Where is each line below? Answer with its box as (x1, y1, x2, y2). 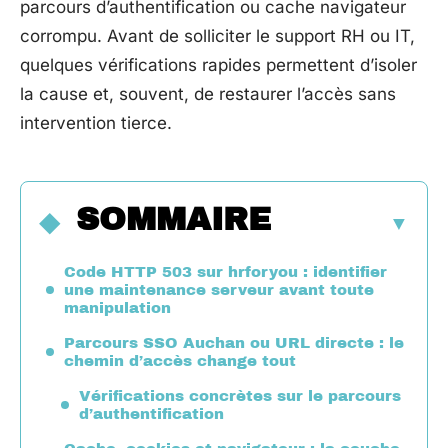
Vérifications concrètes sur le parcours (79, 387, 401, 404)
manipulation (64, 299, 171, 316)
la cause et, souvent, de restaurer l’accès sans (20, 84, 396, 104)
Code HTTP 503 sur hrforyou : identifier (64, 263, 387, 280)
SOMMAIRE (76, 201, 271, 237)
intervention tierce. (20, 113, 172, 133)
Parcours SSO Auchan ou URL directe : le (64, 334, 404, 351)
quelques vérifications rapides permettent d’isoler (20, 55, 417, 75)
